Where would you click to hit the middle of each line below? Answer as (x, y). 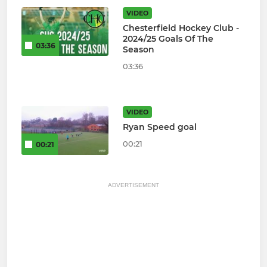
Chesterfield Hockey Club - (181, 28)
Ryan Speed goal (159, 127)
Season (138, 50)
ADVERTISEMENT (133, 185)
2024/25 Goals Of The (168, 39)
